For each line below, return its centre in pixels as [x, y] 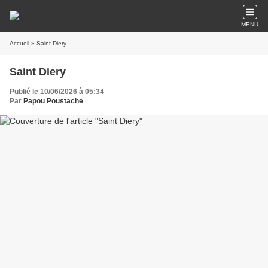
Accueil [19, 43]
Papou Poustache [53, 101]
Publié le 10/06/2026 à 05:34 [57, 92]
